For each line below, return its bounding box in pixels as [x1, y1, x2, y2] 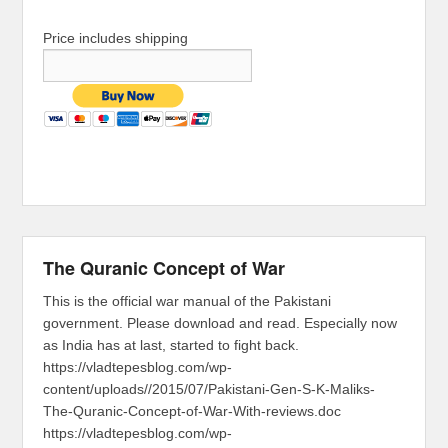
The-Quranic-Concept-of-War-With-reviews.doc [43, 403, 342, 420]
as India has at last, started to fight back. [43, 337, 300, 354]
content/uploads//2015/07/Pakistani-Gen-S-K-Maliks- [43, 381, 376, 398]
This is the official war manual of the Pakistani [43, 293, 332, 310]
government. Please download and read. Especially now [43, 315, 398, 332]
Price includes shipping [43, 30, 189, 47]
